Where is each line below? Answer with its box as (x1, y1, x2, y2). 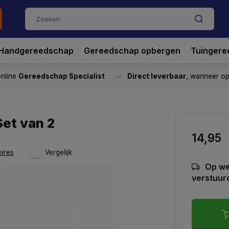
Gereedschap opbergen (84, 45, 180, 56)
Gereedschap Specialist (18, 72, 105, 80)
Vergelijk (45, 148, 72, 156)
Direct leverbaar (127, 72, 186, 80)
